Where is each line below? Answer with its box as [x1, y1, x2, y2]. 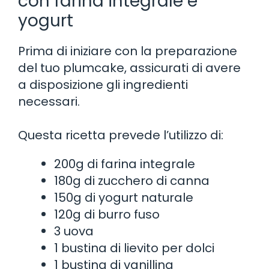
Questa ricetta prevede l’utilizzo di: [18, 126, 223, 144]
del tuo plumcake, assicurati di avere [18, 59, 241, 76]
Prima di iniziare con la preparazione [18, 42, 237, 59]
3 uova [54, 222, 94, 240]
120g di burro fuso [54, 205, 160, 223]
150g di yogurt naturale [54, 189, 193, 206]
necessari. [18, 92, 80, 110]
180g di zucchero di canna [54, 172, 210, 189]
